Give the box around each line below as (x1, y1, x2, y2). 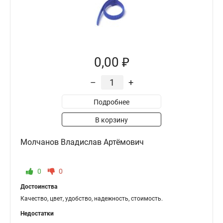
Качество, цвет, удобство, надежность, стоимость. (20, 195, 163, 202)
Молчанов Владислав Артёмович (20, 137, 144, 147)
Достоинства (20, 183, 57, 190)
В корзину (95, 116, 128, 124)
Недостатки (20, 210, 54, 217)
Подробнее (94, 98, 129, 106)
